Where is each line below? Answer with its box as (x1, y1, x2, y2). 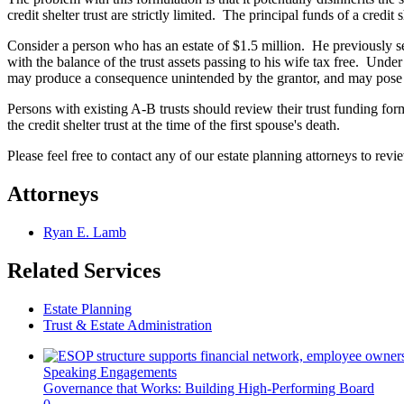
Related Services (7, 258, 161, 282)
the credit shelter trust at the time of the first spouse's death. (7, 116, 340, 133)
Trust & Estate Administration (43, 317, 212, 333)
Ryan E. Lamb (43, 224, 126, 240)
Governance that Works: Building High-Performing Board (43, 380, 374, 396)
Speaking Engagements (43, 363, 177, 380)
